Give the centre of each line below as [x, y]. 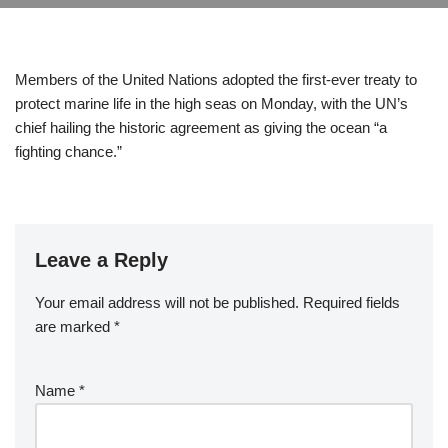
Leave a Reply [101, 260]
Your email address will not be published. [167, 303]
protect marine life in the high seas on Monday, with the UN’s [211, 104]
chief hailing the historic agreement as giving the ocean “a [201, 128]
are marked [74, 327]
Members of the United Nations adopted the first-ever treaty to [216, 80]
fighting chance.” [68, 152]
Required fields [351, 303]
